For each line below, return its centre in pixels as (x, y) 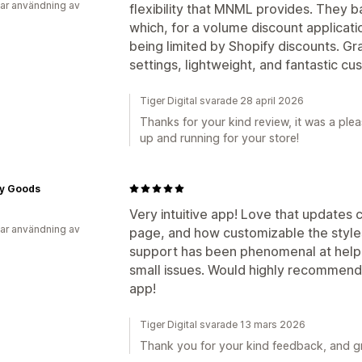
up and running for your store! (219, 137)
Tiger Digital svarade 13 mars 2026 (223, 324)
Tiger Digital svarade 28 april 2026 (222, 100)
